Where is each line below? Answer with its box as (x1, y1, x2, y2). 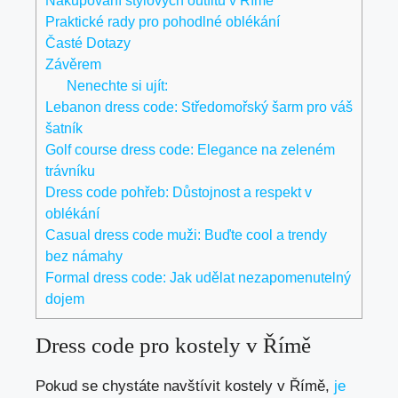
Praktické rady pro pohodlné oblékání (45, 13, 280, 30)
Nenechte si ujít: (67, 77, 169, 94)
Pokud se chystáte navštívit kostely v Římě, (36, 378, 334, 395)
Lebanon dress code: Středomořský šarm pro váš (45, 99, 353, 115)
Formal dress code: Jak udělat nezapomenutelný (45, 269, 351, 286)
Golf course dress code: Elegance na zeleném (45, 141, 335, 158)
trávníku (45, 163, 95, 179)
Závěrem (45, 56, 101, 73)
